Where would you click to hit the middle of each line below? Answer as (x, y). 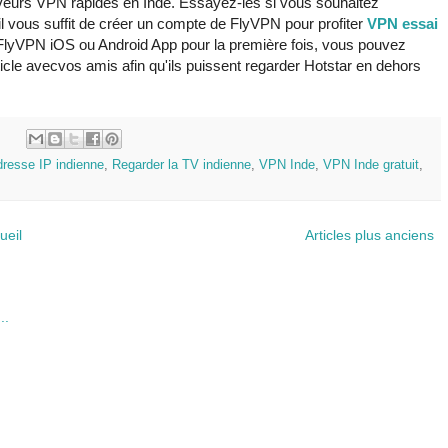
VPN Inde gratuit (371, 164)
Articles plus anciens (369, 234)
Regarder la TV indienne (181, 164)
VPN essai (402, 24)
